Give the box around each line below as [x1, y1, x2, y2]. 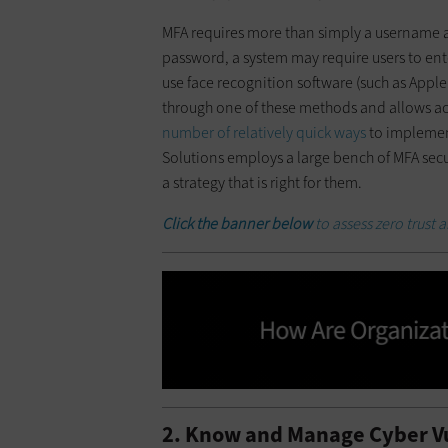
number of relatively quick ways [162, 122, 366, 144]
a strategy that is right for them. [162, 172, 362, 194]
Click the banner [162, 213, 268, 235]
